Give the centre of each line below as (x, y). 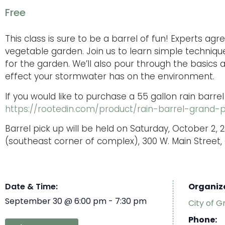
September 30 (34, 201)
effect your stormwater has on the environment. (110, 77)
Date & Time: (31, 186)
